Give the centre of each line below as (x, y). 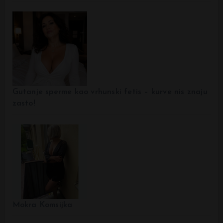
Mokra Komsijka (42, 205)
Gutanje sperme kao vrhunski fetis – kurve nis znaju (110, 92)
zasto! (24, 104)
